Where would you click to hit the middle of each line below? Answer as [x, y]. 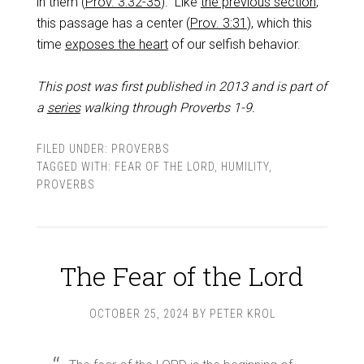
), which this [279, 23]
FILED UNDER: [74, 149]
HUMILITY [245, 167]
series [63, 108]
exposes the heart [116, 44]
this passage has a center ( [113, 23]
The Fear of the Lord [182, 276]
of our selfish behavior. [234, 44]
